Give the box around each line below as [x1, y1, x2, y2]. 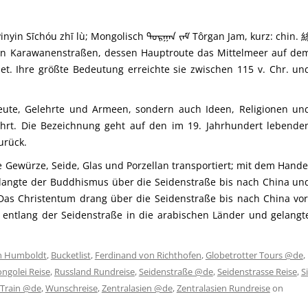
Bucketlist [50, 249, 91, 261]
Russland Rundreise [54, 265, 135, 278]
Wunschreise [45, 282, 98, 294]
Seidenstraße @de [138, 265, 213, 278]
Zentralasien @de [101, 282, 173, 294]
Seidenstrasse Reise [217, 265, 297, 278]
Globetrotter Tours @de [205, 249, 303, 261]
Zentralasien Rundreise [176, 282, 270, 294]
